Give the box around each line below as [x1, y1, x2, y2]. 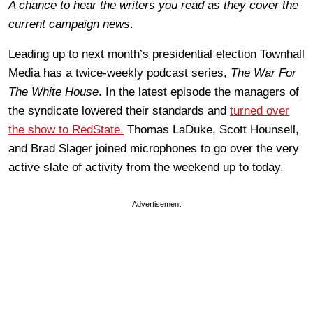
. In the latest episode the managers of [99, 85, 299, 99]
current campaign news [8, 17, 130, 31]
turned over [230, 103, 289, 117]
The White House [8, 85, 99, 99]
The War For [231, 66, 296, 80]
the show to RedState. [8, 122, 124, 136]
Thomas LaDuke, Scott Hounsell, [124, 122, 299, 136]
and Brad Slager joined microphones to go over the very [8, 141, 299, 155]
